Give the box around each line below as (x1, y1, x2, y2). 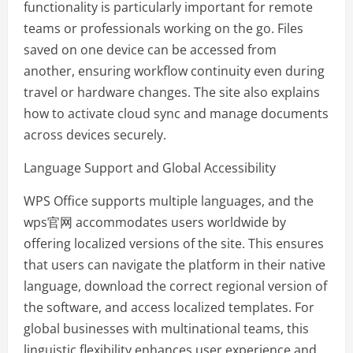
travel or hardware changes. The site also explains (24, 84, 320, 102)
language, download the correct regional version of (24, 277, 327, 295)
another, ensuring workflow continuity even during (24, 62, 325, 80)
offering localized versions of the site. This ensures (24, 235, 324, 253)
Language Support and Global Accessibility (24, 159, 276, 177)
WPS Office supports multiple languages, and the (24, 192, 314, 210)
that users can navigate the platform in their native (24, 256, 325, 274)
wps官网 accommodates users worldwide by (24, 214, 286, 232)
